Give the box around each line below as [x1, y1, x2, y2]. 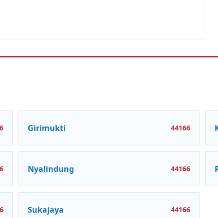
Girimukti [28, 122, 66, 133]
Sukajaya [28, 204, 64, 215]
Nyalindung [28, 163, 74, 174]
